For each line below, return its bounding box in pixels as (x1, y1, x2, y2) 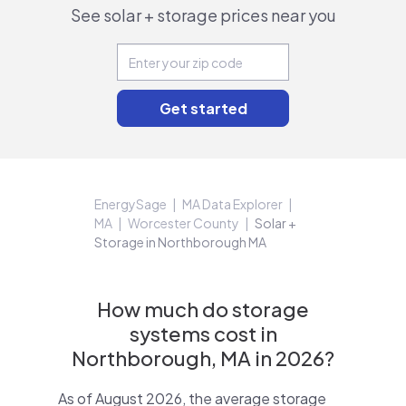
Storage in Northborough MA (94, 234, 266, 250)
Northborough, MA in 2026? (72, 345, 334, 371)
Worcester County (128, 215, 239, 231)
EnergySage (94, 196, 167, 212)
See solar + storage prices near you (70, 5, 336, 25)
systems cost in (129, 321, 277, 346)
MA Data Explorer (182, 196, 283, 212)
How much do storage (97, 296, 309, 322)
